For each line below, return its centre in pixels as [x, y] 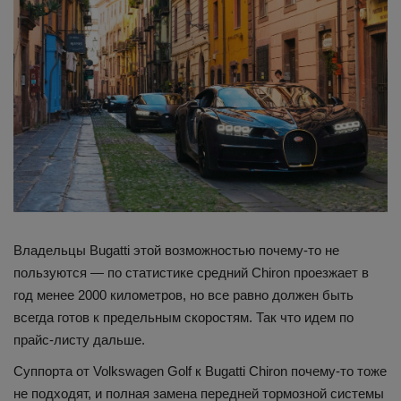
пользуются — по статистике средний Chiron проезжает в [191, 273]
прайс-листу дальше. [79, 340]
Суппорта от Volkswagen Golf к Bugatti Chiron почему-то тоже [200, 371]
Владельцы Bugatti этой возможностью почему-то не [176, 251]
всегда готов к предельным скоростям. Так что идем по [183, 318]
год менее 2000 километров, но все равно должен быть [183, 295]
